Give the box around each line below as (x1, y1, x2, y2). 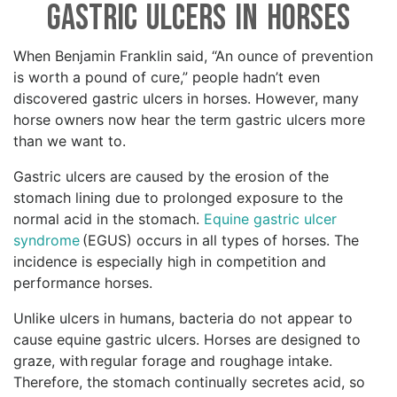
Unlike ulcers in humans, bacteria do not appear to (13, 309, 353, 328)
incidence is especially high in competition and (13, 253, 326, 271)
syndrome (13, 231, 80, 250)
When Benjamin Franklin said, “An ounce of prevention (13, 47, 373, 66)
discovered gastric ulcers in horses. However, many (13, 90, 359, 108)
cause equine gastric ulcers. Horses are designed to (13, 331, 361, 349)
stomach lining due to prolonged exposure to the (13, 189, 343, 207)
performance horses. (13, 274, 157, 292)
